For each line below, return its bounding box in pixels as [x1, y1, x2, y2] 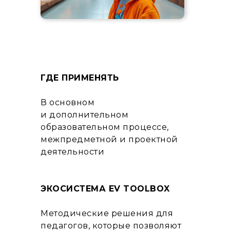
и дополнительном [41, 110, 128, 120]
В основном [41, 98, 94, 107]
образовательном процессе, [41, 122, 169, 132]
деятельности [41, 147, 104, 157]
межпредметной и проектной [41, 135, 178, 144]
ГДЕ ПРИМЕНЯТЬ [41, 73, 119, 83]
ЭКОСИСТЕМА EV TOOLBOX [41, 184, 170, 194]
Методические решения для [41, 208, 173, 218]
